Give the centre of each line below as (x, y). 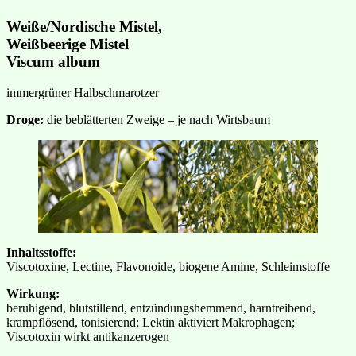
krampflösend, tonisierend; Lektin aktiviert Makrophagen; (151, 322)
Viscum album (53, 61)
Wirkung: (33, 293)
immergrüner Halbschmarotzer (83, 92)
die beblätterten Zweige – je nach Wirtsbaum (157, 119)
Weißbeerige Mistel (68, 44)
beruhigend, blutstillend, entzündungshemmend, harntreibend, (161, 308)
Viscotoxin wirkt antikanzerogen (88, 336)
